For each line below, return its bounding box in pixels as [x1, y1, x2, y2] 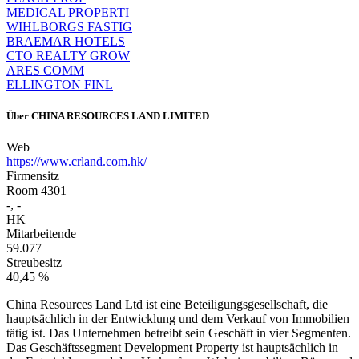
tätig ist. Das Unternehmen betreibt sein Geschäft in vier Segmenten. [6, 325, 351, 340]
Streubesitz [6, 255, 62, 269]
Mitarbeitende [6, 226, 76, 240]
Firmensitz [6, 168, 59, 183]
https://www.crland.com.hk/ [6, 154, 147, 168]
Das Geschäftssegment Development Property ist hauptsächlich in [6, 340, 338, 354]
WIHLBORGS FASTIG [6, 19, 132, 34]
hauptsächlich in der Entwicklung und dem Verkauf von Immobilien [6, 311, 349, 325]
